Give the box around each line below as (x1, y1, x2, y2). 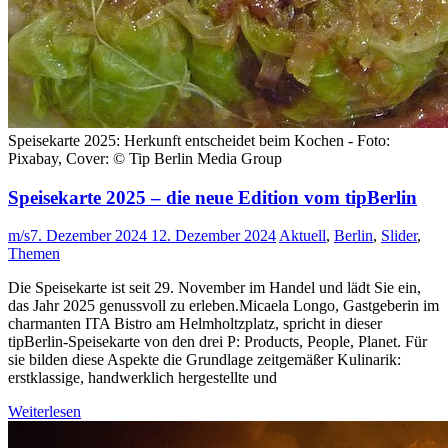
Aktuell (279, 227, 326, 245)
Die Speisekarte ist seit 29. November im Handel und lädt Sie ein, (8, 279, 421, 297)
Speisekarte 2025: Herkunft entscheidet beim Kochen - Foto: (8, 131, 390, 149)
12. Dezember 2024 (151, 227, 276, 245)
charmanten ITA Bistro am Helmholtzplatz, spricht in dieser (8, 315, 382, 333)
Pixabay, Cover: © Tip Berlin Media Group (8, 149, 282, 167)
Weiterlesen (8, 403, 81, 421)
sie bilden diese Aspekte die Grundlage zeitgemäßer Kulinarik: (8, 351, 401, 369)
